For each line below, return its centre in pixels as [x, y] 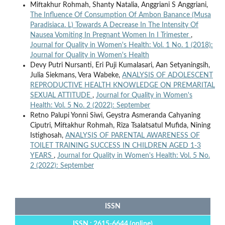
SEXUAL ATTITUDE [61, 95]
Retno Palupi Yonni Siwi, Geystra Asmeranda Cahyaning [115, 115]
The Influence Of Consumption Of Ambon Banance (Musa [120, 15]
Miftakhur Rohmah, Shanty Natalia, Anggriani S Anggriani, [119, 5]
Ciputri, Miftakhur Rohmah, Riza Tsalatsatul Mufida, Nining [120, 125]
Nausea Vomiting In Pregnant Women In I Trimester [110, 35]
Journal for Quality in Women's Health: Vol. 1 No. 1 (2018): [121, 45]
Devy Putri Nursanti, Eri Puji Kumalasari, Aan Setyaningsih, [120, 65]
